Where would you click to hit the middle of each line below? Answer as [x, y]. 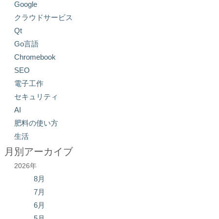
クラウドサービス [43, 18]
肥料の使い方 [36, 123]
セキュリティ [36, 97]
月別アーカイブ [38, 152]
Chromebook [35, 57]
